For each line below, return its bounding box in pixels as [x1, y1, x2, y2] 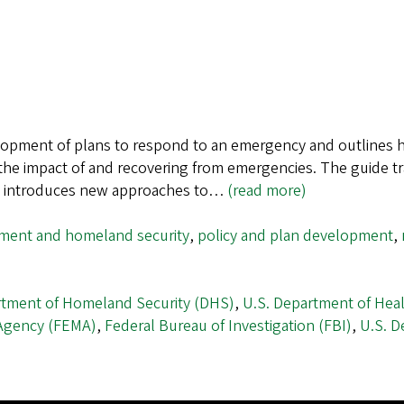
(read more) [227, 179, 307, 203]
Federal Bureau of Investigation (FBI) [105, 315, 352, 338]
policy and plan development [197, 225, 393, 248]
